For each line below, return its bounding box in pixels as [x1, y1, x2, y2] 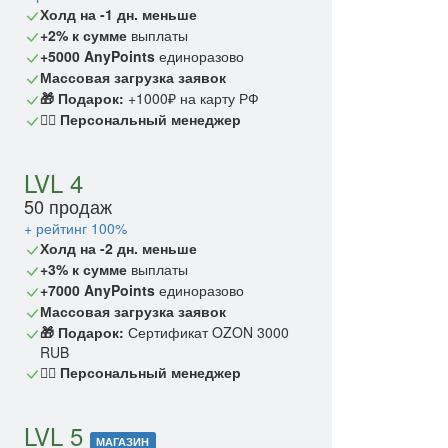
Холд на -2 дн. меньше [40, 238, 197, 259]
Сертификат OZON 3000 [124, 322, 289, 343]
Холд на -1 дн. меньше [40, 4, 197, 25]
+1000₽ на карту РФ [124, 88, 259, 109]
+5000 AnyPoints [40, 46, 155, 67]
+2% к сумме [40, 25, 127, 46]
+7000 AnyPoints [40, 280, 155, 301]
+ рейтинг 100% [24, 218, 127, 239]
